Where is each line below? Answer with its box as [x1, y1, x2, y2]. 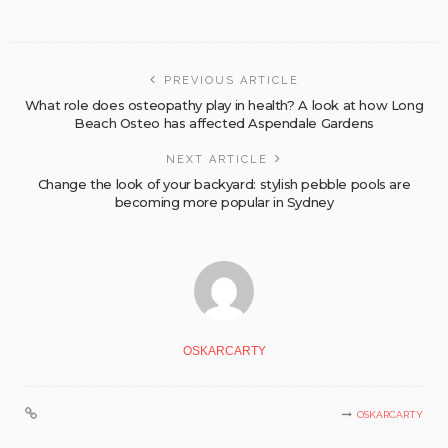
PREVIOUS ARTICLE [163, 73, 299, 87]
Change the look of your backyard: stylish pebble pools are [37, 175, 411, 192]
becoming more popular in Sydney [114, 193, 334, 210]
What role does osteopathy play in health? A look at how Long [24, 96, 424, 113]
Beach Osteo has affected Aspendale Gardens [74, 114, 374, 131]
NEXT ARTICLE [166, 152, 268, 166]
